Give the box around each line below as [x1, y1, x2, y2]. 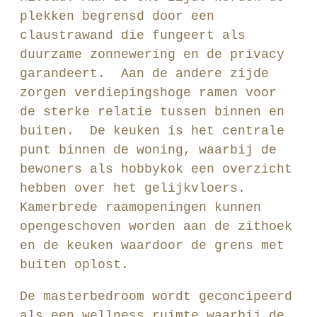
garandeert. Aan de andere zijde [20, 67, 269, 81]
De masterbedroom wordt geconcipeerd [20, 289, 292, 304]
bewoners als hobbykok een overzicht [20, 162, 292, 176]
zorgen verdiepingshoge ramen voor [20, 86, 277, 100]
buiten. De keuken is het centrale [20, 124, 284, 138]
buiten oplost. [20, 258, 137, 272]
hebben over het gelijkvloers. [20, 181, 246, 195]
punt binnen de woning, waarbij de [20, 143, 277, 157]
